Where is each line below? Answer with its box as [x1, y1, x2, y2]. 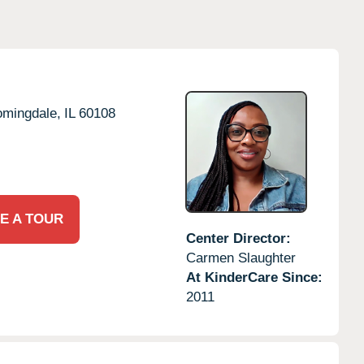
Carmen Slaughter [185, 249, 296, 266]
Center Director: [185, 230, 291, 246]
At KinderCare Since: [185, 269, 323, 285]
